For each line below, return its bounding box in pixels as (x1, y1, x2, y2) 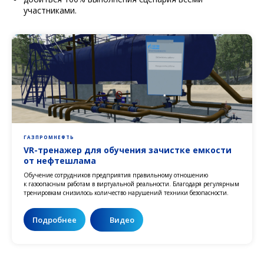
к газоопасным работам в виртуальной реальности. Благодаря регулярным (24, 179, 239, 188)
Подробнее (32, 214, 77, 225)
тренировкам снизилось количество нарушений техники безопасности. (24, 188, 229, 197)
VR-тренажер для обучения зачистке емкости (24, 144, 232, 156)
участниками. (24, 5, 77, 16)
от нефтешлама (24, 154, 96, 166)
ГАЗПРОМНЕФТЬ (24, 133, 74, 140)
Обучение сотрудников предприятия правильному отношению (24, 170, 208, 179)
